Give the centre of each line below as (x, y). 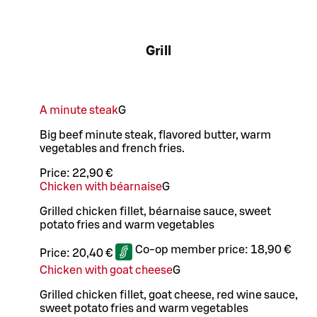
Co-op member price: (193, 250)
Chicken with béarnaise (101, 187)
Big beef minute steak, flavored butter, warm (155, 136)
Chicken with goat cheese (106, 271)
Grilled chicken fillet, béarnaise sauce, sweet (155, 212)
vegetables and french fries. (112, 149)
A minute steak (79, 111)
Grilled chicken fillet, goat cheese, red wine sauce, (169, 295)
